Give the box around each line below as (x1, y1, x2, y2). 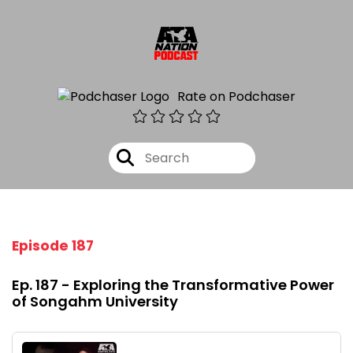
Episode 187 (12, 236, 94, 256)
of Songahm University (12, 292, 178, 312)
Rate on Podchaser (177, 87, 295, 106)
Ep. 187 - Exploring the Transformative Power (12, 275, 334, 295)
